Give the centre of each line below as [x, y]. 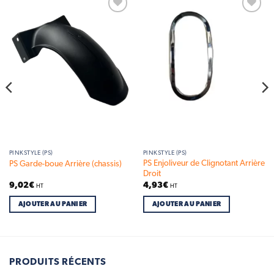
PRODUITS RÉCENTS [58, 262]
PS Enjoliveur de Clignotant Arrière [204, 164]
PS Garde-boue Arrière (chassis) [65, 164]
